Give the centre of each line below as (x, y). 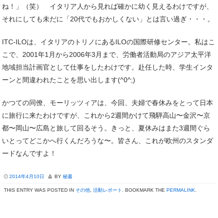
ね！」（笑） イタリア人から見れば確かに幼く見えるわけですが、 (108, 6)
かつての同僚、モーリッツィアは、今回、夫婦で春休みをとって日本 (108, 102)
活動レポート (108, 190)
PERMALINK (181, 190)
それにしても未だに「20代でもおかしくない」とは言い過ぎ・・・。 (108, 19)
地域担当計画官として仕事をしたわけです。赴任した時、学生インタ (108, 67)
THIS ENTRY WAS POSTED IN (40, 190)
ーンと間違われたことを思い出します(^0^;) (69, 80)
